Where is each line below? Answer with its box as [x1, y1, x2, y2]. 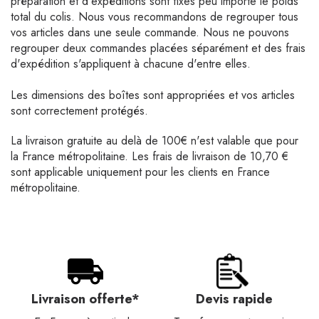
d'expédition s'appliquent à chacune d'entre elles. [11, 56, 251, 72]
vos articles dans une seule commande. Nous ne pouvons [11, 24, 289, 41]
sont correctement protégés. [11, 103, 148, 119]
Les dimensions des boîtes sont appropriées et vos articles [11, 87, 295, 103]
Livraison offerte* [31, 290, 140, 308]
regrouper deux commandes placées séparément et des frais [11, 40, 305, 56]
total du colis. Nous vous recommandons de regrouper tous [11, 9, 298, 25]
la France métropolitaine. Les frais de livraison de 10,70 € [11, 148, 288, 164]
